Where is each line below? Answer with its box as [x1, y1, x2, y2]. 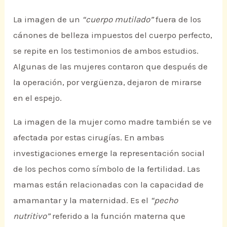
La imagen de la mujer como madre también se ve [13, 117, 212, 127]
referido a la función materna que [50, 211, 186, 221]
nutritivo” [13, 211, 51, 221]
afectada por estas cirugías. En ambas [13, 132, 165, 143]
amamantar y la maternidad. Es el [13, 195, 151, 206]
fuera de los [154, 14, 202, 24]
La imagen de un [13, 14, 83, 24]
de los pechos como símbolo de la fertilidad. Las [13, 164, 201, 174]
